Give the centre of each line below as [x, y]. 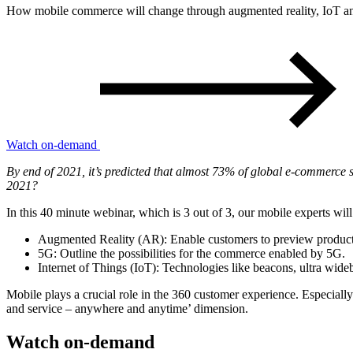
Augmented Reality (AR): [102, 239]
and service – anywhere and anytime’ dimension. [127, 308]
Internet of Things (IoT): [98, 267]
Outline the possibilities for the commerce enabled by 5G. [201, 253]
